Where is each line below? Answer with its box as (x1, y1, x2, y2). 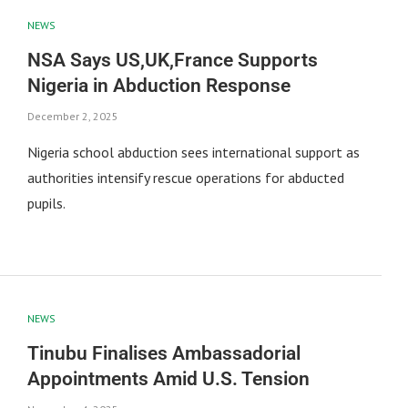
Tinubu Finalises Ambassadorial (26, 342, 301, 364)
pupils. (26, 194, 66, 213)
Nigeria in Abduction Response (26, 75, 291, 97)
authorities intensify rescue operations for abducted (26, 168, 344, 188)
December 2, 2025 (26, 109, 118, 124)
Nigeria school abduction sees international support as (26, 143, 360, 162)
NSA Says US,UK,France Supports (26, 49, 318, 72)
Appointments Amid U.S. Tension (26, 367, 310, 390)
